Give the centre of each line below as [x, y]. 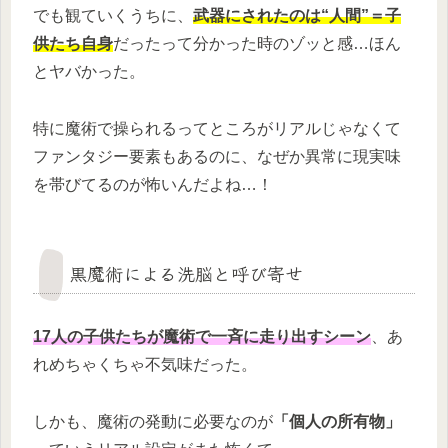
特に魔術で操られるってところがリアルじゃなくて [217, 129]
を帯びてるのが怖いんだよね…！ [153, 185]
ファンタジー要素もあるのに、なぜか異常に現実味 [217, 157]
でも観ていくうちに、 [113, 16]
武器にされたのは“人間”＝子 [297, 16]
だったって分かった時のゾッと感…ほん [257, 44]
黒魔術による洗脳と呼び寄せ [186, 273]
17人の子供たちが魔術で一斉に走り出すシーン [202, 337]
